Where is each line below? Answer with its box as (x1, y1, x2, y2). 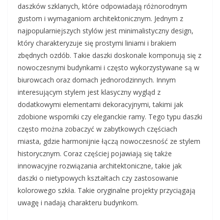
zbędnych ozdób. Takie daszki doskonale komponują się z (18, 51, 201, 60)
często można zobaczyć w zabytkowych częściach (18, 124, 177, 134)
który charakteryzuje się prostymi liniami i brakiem (18, 38, 176, 48)
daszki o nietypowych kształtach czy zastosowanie (18, 173, 178, 183)
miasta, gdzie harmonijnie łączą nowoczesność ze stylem (18, 137, 200, 146)
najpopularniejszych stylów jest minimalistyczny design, (18, 26, 193, 36)
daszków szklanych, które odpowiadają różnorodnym (18, 1, 187, 11)
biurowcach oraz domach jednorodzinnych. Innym (18, 75, 176, 85)
